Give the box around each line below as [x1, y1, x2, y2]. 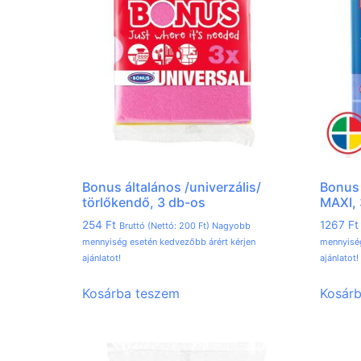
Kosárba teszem [82, 285, 180, 302]
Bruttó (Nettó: [119, 220, 179, 232]
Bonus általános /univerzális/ [82, 179, 261, 196]
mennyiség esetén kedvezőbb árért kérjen [82, 236, 255, 248]
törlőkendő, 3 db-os [82, 194, 205, 211]
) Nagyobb [206, 220, 251, 232]
